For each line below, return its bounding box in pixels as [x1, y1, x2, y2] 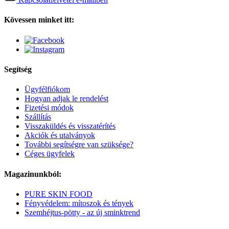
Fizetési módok [25, 103, 74, 112]
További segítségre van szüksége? [25, 140, 133, 149]
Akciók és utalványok [25, 131, 95, 140]
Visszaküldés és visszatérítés [25, 122, 116, 131]
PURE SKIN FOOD [25, 189, 93, 198]
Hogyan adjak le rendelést [25, 94, 108, 103]
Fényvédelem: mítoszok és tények [25, 198, 133, 208]
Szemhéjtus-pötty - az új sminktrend [25, 208, 140, 217]
